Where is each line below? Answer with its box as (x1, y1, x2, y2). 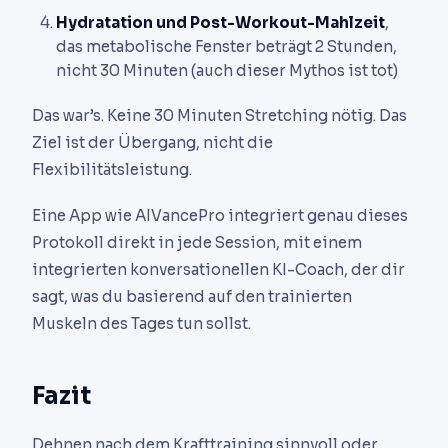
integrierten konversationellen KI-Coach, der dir (32, 260, 405, 280)
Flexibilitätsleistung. (32, 159, 192, 179)
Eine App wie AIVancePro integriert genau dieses (32, 206, 408, 226)
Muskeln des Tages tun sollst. (32, 314, 251, 334)
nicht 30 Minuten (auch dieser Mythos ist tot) (56, 60, 398, 80)
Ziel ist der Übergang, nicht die (32, 132, 273, 152)
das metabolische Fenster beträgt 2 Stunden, (56, 36, 397, 56)
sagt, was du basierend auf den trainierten (32, 287, 352, 307)
